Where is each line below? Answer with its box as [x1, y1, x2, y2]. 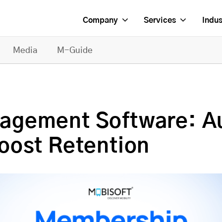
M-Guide [57, 46, 93, 55]
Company [82, 16, 117, 24]
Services [143, 16, 176, 24]
